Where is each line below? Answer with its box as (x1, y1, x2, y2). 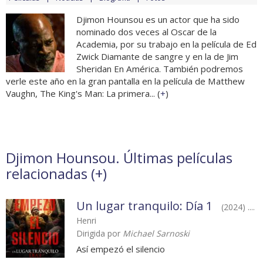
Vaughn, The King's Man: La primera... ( (6, 87, 160, 100)
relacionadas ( (6, 164, 95, 184)
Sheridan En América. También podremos (76, 63, 243, 75)
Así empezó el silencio (76, 243, 165, 255)
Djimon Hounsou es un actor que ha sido (76, 14, 240, 26)
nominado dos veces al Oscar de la (76, 26, 217, 38)
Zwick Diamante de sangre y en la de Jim (76, 50, 238, 63)
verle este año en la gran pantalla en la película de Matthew (6, 75, 245, 87)
